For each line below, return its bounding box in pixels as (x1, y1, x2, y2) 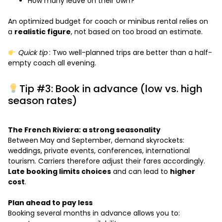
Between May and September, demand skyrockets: (8, 135, 184, 146)
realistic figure (14, 27, 71, 37)
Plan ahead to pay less (8, 198, 93, 208)
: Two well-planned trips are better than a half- (47, 48, 212, 58)
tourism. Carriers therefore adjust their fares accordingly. (8, 156, 205, 166)
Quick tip (17, 48, 47, 58)
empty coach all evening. (8, 58, 96, 68)
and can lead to (111, 166, 170, 177)
